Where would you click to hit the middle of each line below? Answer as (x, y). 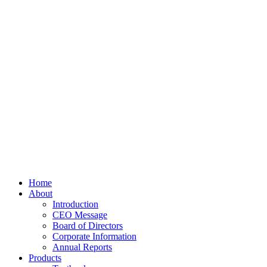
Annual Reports (82, 247)
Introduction (75, 204)
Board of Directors (88, 226)
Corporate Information (94, 236)
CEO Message (80, 215)
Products (45, 258)
